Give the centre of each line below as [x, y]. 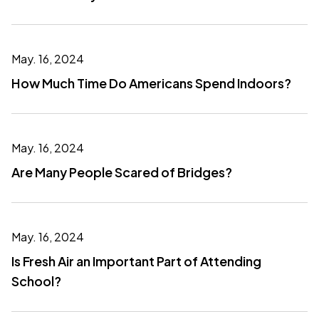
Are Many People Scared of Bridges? [122, 172]
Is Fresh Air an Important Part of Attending [136, 261]
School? [36, 281]
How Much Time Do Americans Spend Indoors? [151, 83]
